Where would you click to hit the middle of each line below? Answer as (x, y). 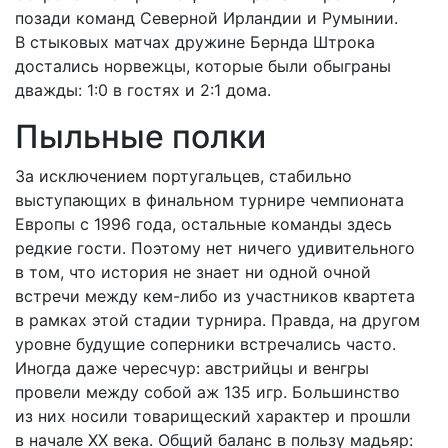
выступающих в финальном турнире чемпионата (209, 200)
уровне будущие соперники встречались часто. (205, 344)
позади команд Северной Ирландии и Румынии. (206, 18)
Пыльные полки (140, 136)
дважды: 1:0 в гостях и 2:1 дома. (143, 90)
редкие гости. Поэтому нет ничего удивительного (215, 248)
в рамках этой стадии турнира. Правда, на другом (217, 320)
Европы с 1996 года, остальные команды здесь (203, 224)
